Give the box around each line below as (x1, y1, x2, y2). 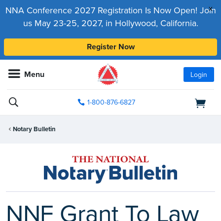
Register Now (86, 42, 135, 52)
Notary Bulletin (13, 125, 56, 134)
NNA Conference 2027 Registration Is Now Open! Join (5, 5, 216, 16)
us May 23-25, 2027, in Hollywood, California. (23, 18, 198, 29)
